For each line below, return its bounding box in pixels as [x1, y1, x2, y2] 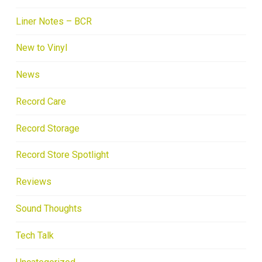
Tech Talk [15, 229, 54, 241]
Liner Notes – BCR [15, 15, 92, 27]
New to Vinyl [15, 42, 67, 54]
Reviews [15, 176, 51, 188]
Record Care [15, 95, 66, 107]
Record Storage [15, 122, 80, 134]
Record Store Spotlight [15, 149, 109, 161]
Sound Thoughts [15, 203, 82, 214]
